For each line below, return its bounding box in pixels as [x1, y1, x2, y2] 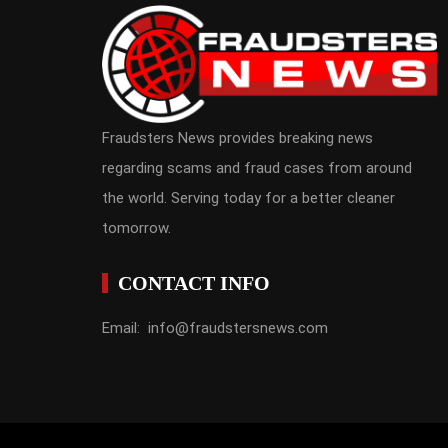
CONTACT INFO [118, 271, 270, 294]
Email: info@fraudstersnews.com [102, 318, 328, 337]
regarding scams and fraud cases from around [102, 158, 412, 177]
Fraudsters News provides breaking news [102, 128, 373, 147]
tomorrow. [102, 218, 171, 237]
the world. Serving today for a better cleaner [102, 188, 395, 207]
